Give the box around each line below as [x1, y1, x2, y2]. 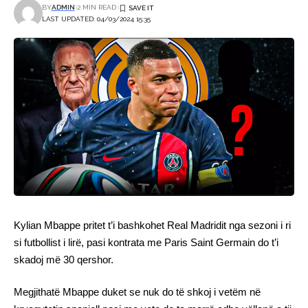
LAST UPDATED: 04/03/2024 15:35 [41, 15, 151, 23]
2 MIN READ [77, 3, 116, 11]
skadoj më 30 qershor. [14, 253, 113, 265]
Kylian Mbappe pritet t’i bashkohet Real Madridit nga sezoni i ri [14, 219, 291, 231]
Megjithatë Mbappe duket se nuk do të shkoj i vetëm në [14, 286, 261, 298]
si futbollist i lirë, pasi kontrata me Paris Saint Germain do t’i [14, 236, 278, 248]
